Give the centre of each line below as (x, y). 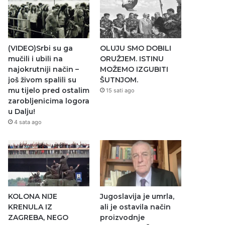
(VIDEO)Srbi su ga (41, 48)
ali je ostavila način (135, 207)
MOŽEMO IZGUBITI (134, 70)
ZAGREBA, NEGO (38, 217)
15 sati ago (120, 91)
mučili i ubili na (36, 59)
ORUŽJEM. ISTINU (132, 59)
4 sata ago (28, 122)
